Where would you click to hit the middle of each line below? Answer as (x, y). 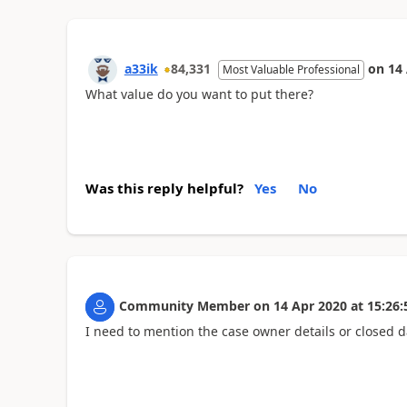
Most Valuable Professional (291, 69)
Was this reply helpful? (164, 188)
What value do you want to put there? (199, 94)
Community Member (184, 306)
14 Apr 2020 (310, 306)
